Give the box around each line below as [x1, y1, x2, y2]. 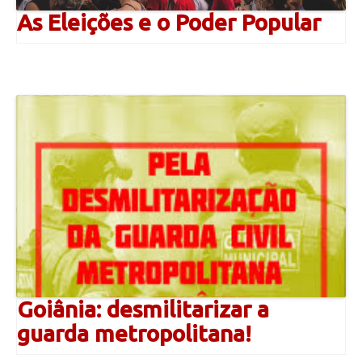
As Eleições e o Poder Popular [17, 9, 321, 35]
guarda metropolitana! [17, 320, 251, 346]
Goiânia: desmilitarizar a [17, 296, 269, 322]
